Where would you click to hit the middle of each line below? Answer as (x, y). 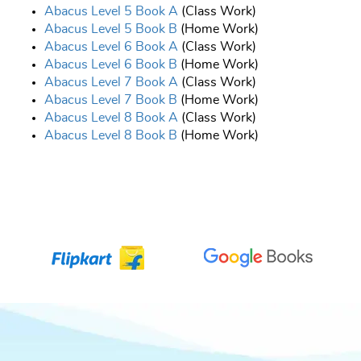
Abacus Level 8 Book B (111, 136)
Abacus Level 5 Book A (111, 12)
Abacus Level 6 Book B (111, 65)
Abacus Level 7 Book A (111, 83)
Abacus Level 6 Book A (111, 47)
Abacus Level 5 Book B (111, 29)
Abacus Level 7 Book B (111, 100)
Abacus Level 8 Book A (111, 118)
